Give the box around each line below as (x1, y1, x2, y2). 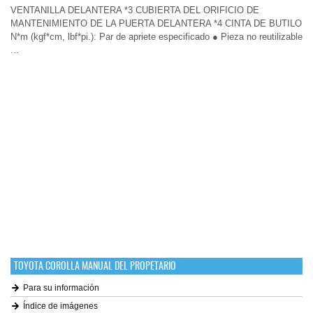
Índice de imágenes (23, 301, 98, 311)
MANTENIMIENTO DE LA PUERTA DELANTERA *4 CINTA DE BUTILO (10, 18, 302, 29)
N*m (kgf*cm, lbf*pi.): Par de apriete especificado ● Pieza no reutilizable (10, 31, 303, 42)
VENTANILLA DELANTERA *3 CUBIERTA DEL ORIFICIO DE (10, 5, 259, 15)
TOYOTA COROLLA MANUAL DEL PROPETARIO (14, 259, 176, 272)
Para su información (23, 283, 99, 293)
